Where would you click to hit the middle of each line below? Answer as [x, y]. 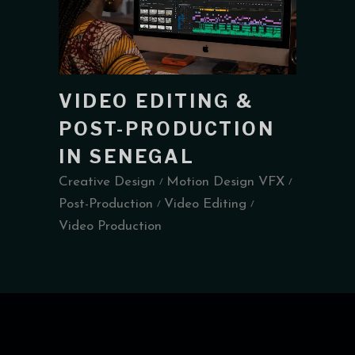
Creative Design [107, 182]
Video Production [110, 226]
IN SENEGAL [127, 157]
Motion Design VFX [225, 182]
